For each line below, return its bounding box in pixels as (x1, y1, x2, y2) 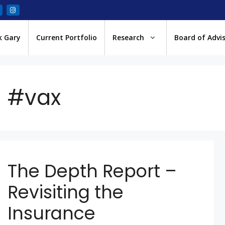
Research (113, 33, 144, 42)
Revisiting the (8, 180, 124, 204)
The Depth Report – (8, 159, 177, 183)
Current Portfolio (36, 33, 97, 42)
